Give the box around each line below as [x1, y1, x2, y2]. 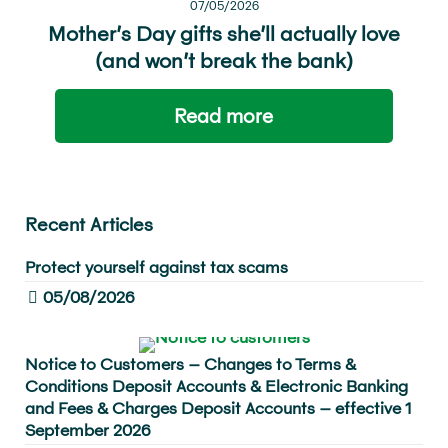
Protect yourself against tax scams [25, 257, 288, 276]
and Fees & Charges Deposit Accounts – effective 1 [25, 398, 412, 417]
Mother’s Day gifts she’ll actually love [48, 21, 400, 45]
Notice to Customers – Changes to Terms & [25, 354, 356, 373]
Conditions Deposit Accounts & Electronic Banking [25, 376, 408, 395]
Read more [174, 104, 274, 127]
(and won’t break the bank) [95, 48, 353, 72]
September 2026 [25, 420, 151, 439]
